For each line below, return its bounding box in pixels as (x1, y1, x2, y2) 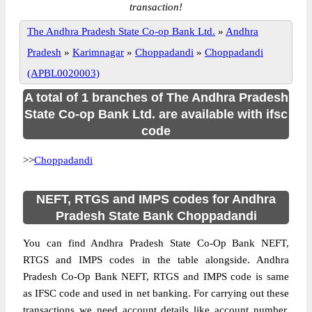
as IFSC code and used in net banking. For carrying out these (23, 288, 289, 299)
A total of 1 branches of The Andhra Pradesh (24, 91, 288, 104)
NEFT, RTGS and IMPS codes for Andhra (36, 192, 276, 206)
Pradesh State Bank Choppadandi (55, 209, 257, 223)
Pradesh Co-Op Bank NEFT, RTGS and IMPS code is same (23, 271, 289, 282)
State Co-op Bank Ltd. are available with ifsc (24, 107, 288, 121)
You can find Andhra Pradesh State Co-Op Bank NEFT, (23, 237, 289, 249)
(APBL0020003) (27, 68, 100, 79)
